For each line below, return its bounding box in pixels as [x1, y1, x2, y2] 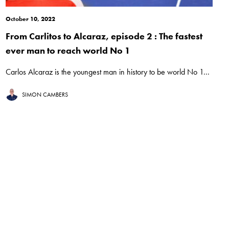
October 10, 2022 [5, 15, 55, 24]
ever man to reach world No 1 [5, 44, 130, 57]
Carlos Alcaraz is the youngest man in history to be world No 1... [5, 66, 210, 78]
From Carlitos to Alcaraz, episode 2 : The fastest [5, 30, 202, 42]
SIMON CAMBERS [21, 90, 68, 99]
